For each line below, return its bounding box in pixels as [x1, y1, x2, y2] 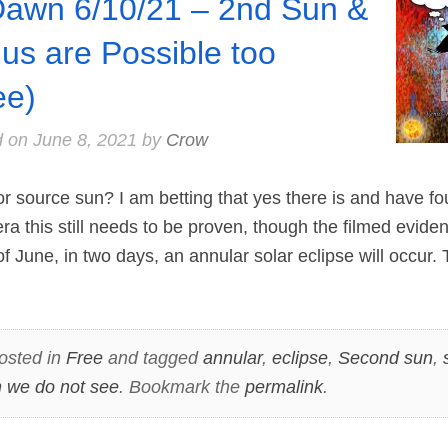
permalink [244, 377, 323, 398]
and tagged [102, 348, 203, 369]
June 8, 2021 [32, 129, 137, 150]
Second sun [337, 348, 433, 369]
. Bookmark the [118, 377, 245, 398]
